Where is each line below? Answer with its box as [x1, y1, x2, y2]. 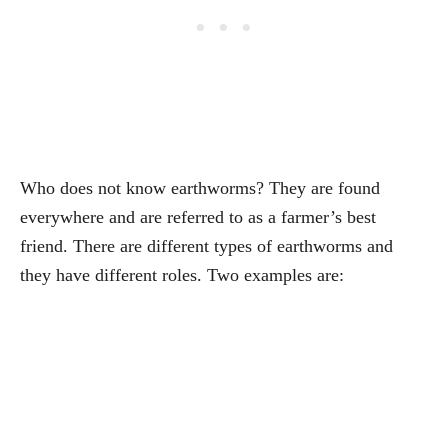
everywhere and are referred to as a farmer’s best [20, 206, 376, 227]
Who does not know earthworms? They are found [20, 177, 380, 198]
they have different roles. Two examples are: [20, 264, 344, 285]
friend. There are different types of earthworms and [20, 235, 393, 256]
